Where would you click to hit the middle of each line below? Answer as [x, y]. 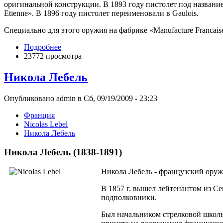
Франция [39, 115]
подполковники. [129, 198]
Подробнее [43, 47]
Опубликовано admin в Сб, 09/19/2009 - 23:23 [81, 98]
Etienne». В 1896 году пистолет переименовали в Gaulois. [101, 13]
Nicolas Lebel [46, 124]
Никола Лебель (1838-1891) [63, 152]
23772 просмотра [53, 56]
